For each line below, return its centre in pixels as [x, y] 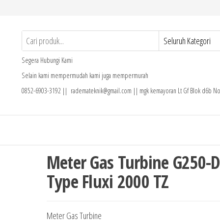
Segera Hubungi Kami [47, 60]
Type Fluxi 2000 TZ [108, 181]
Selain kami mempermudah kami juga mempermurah [85, 75]
